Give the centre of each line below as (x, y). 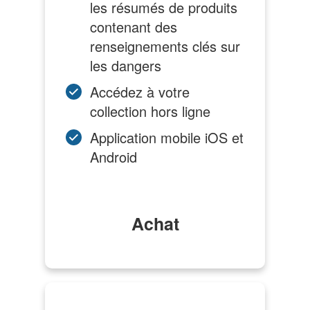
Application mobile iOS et (167, 138)
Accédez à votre (140, 92)
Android (113, 157)
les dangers (126, 66)
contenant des (134, 27)
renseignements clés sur (165, 46)
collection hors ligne (150, 111)
